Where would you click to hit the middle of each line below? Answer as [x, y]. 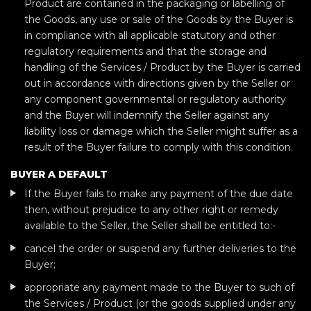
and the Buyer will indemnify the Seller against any [147, 115]
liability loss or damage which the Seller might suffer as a [161, 131]
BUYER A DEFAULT [59, 174]
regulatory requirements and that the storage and [145, 51]
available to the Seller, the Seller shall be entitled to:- [150, 226]
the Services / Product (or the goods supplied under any [160, 303]
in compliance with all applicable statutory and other [150, 35]
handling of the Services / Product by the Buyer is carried [162, 67]
